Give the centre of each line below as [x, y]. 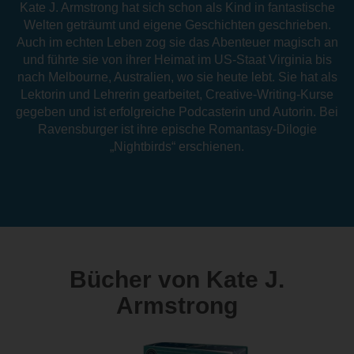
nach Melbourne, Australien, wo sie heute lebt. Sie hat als [177, 77]
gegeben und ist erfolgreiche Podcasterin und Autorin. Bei [177, 111]
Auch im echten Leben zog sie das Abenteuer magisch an [177, 42]
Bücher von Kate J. [177, 279]
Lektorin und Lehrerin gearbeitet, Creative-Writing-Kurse [177, 94]
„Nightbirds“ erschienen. [177, 146]
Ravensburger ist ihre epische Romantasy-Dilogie [177, 129]
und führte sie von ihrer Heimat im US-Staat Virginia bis [177, 59]
